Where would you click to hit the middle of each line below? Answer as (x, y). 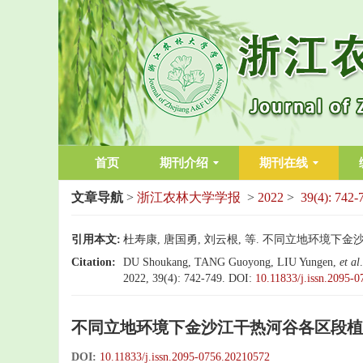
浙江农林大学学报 (189, 197)
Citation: (94, 262)
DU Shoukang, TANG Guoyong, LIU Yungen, (231, 262)
